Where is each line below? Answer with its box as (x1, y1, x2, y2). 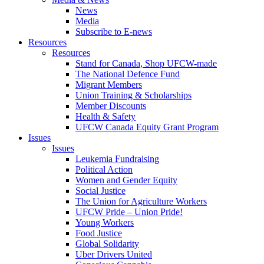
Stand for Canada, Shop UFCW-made (75, 58, 217, 68)
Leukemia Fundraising (75, 153, 159, 164)
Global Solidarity (75, 238, 139, 249)
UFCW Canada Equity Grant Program (75, 121, 219, 132)
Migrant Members (75, 79, 142, 90)
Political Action (75, 164, 133, 174)
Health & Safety (75, 111, 136, 121)
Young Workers (75, 217, 134, 227)
